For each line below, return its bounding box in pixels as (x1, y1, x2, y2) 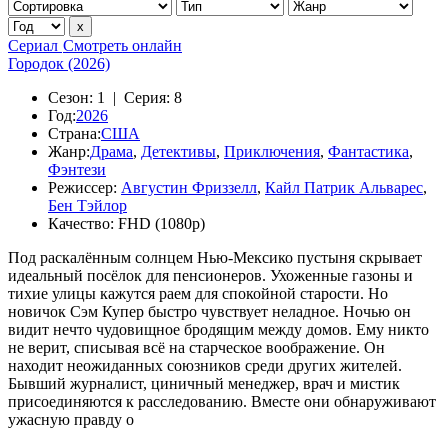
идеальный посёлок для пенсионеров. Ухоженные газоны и (8, 267, 413, 284)
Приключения (224, 143, 320, 160)
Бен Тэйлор (48, 197, 127, 214)
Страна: (48, 125, 101, 142)
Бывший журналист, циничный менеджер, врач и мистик (8, 375, 400, 392)
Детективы (141, 143, 216, 160)
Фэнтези (48, 161, 106, 178)
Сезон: (48, 89, 93, 106)
